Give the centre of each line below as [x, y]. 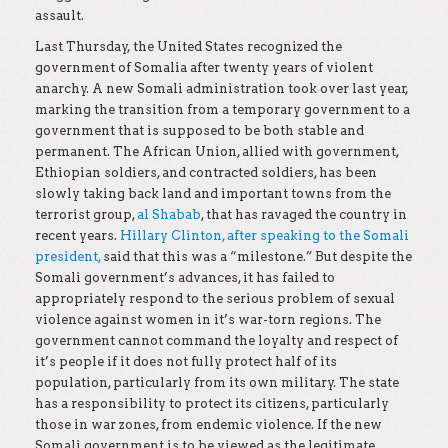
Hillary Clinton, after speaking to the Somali [264, 235]
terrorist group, [86, 214]
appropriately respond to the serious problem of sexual [215, 298]
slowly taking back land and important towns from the [213, 193]
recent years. [77, 235]
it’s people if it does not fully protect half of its [186, 361]
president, [69, 256]
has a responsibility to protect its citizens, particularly [212, 403]
